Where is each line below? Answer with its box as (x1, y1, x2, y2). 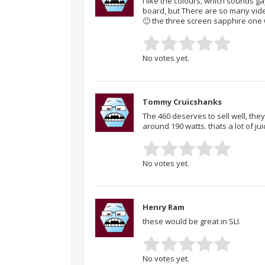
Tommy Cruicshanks (143, 96, 222, 107)
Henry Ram (143, 201, 185, 212)
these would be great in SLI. (143, 215, 241, 227)
